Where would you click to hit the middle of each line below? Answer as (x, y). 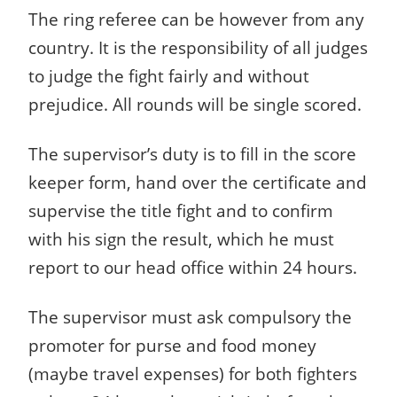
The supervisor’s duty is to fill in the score (192, 154)
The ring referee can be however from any (196, 19)
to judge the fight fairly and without (169, 76)
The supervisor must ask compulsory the (190, 317)
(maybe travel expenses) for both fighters (193, 374)
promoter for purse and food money (172, 346)
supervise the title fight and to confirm (181, 211)
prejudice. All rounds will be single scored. (195, 105)
